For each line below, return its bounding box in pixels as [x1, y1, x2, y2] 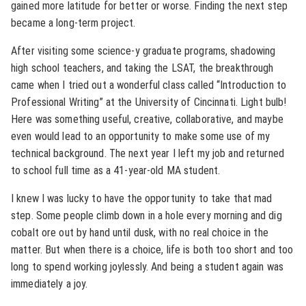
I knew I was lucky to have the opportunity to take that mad [11, 192, 273, 205]
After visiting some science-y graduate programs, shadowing [11, 44, 276, 57]
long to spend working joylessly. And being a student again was [11, 260, 283, 273]
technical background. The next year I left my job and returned [11, 147, 284, 160]
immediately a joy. [11, 277, 88, 290]
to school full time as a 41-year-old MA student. [11, 164, 221, 177]
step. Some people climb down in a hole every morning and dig [11, 209, 282, 222]
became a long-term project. [11, 16, 136, 29]
